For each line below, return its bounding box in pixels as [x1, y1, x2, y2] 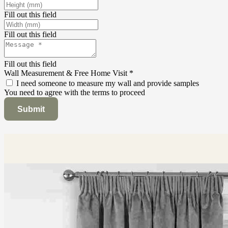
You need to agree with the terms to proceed [4, 88, 145, 97]
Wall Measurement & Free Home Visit [4, 69, 129, 78]
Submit [17, 104, 45, 113]
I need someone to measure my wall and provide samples [16, 79, 199, 88]
